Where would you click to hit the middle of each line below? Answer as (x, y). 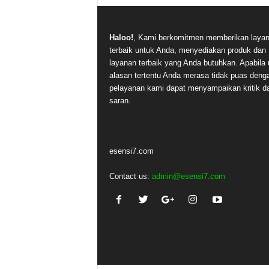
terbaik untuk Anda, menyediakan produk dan (187, 50)
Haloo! (121, 38)
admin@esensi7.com (188, 176)
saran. (120, 101)
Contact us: (130, 176)
